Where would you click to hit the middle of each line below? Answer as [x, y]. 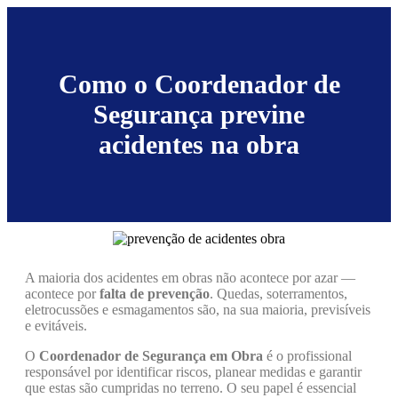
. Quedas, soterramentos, [279, 294]
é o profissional [307, 356]
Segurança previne [199, 115]
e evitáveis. [56, 326]
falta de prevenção [155, 294]
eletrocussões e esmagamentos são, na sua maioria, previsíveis [198, 310]
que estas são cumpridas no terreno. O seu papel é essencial [191, 388]
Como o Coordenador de [199, 84]
